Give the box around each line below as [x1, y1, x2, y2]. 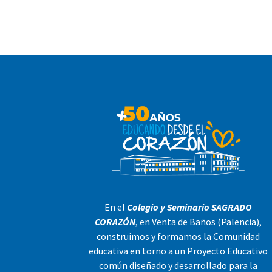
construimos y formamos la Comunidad [97, 230, 260, 243]
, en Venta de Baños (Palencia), [135, 216, 262, 228]
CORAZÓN [95, 216, 136, 228]
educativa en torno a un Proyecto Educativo [89, 245, 268, 257]
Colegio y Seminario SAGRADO [127, 201, 253, 214]
